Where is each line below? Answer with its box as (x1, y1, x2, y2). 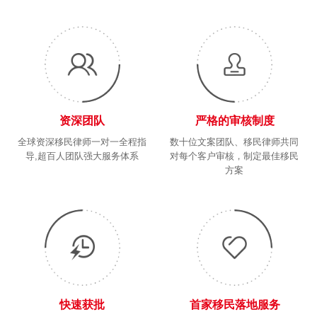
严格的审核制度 (195, 115, 275, 127)
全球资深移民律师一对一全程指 (18, 136, 147, 147)
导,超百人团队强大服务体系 (25, 150, 139, 161)
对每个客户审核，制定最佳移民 (170, 150, 299, 161)
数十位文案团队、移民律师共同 (170, 136, 299, 147)
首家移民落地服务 (189, 298, 280, 311)
